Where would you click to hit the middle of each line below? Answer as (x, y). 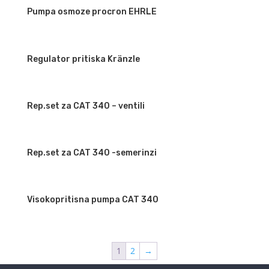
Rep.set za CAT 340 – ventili (86, 106)
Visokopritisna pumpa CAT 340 (92, 200)
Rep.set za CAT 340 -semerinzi (92, 153)
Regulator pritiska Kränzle (83, 59)
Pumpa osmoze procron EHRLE (92, 12)
